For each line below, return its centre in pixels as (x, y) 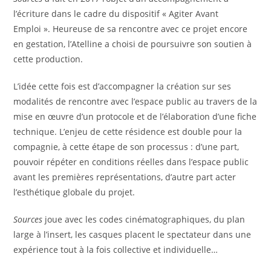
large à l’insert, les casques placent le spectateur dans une (132, 234)
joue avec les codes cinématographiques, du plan (144, 219)
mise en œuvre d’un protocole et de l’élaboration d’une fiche (135, 116)
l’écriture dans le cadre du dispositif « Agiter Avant (116, 14)
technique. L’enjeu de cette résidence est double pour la (128, 132)
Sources (28, 219)
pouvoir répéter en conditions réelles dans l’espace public (131, 162)
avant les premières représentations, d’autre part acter (125, 177)
